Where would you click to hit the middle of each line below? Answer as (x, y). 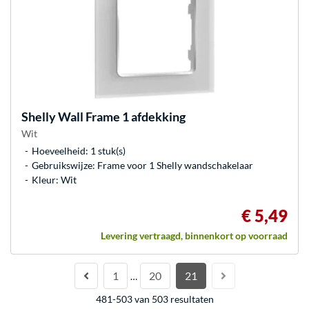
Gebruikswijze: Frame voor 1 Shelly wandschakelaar (142, 165)
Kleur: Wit (54, 179)
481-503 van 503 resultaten (154, 299)
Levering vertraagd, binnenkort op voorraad (194, 235)
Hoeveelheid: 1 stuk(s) (79, 150)
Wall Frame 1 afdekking (121, 116)
